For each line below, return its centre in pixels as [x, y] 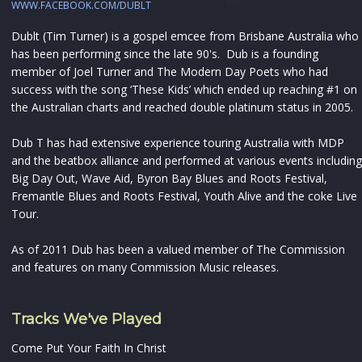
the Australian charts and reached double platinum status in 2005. [182, 107]
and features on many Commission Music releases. [145, 267]
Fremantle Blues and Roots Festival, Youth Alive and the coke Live [184, 196]
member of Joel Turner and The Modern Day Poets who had [170, 72]
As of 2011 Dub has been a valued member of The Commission [178, 250]
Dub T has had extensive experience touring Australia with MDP [178, 143]
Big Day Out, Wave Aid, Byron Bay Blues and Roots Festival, [169, 179]
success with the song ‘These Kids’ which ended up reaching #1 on [184, 90]
